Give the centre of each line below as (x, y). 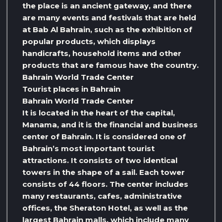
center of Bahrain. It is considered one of (104, 137)
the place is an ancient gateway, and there (107, 6)
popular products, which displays (89, 42)
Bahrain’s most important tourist (88, 149)
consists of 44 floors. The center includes (105, 184)
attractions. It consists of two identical (100, 161)
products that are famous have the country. (111, 65)
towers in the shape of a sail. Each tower (104, 172)
